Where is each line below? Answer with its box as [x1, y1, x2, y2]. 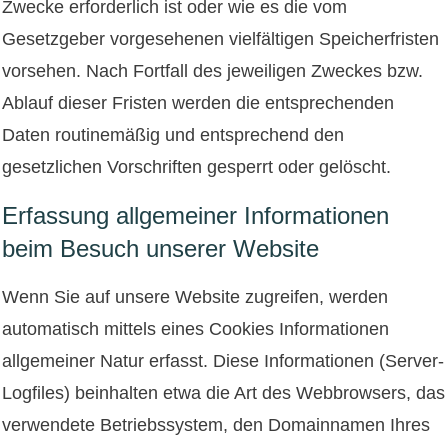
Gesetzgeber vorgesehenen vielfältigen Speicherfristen [2, 28, 439, 49]
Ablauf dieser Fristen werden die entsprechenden [2, 92, 394, 113]
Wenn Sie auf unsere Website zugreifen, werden [2, 286, 388, 307]
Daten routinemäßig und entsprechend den [2, 124, 344, 145]
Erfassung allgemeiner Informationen [2, 201, 389, 229]
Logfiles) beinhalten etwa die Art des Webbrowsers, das [2, 382, 445, 403]
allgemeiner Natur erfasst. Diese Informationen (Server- [2, 350, 444, 371]
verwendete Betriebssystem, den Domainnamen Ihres [2, 414, 430, 435]
